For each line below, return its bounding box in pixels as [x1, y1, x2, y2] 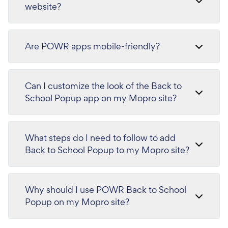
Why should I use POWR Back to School [25, 184, 186, 195]
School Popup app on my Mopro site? [25, 92, 177, 104]
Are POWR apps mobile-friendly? [25, 40, 160, 52]
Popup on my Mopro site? [25, 196, 129, 208]
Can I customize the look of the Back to [25, 80, 182, 92]
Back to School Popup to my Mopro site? [25, 144, 189, 156]
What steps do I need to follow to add [25, 132, 176, 144]
